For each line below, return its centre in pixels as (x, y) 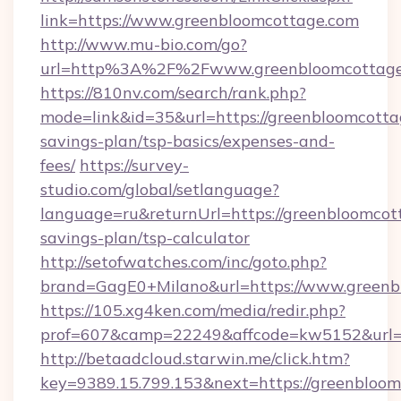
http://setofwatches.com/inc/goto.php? (183, 262)
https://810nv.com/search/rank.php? (173, 93)
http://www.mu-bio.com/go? (144, 44)
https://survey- (134, 165)
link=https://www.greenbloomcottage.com (200, 20)
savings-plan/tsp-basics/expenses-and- (188, 141)
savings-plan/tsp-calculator (145, 238)
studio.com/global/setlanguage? (160, 189)
